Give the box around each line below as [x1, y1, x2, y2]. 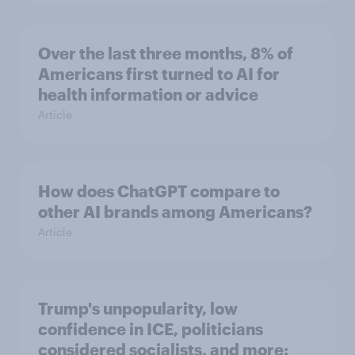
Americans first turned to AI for [38, 63, 280, 83]
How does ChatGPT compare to [38, 181, 280, 200]
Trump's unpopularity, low [38, 298, 238, 318]
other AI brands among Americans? [38, 201, 312, 221]
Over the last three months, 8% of [38, 43, 293, 63]
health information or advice [38, 84, 258, 104]
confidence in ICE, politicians [38, 319, 263, 338]
